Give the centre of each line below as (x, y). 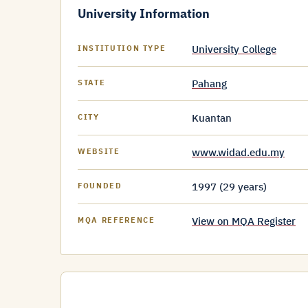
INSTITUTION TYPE (122, 48)
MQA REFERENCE (117, 220)
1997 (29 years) (229, 187)
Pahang (209, 84)
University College (234, 49)
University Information (144, 13)
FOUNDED (100, 186)
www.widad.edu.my (238, 152)
